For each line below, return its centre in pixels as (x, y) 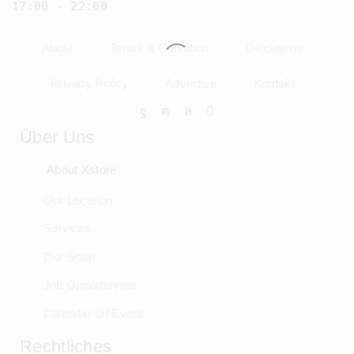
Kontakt (274, 84)
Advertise (191, 84)
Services (67, 229)
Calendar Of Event (93, 313)
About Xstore (82, 169)
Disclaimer (275, 48)
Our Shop (69, 257)
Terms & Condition (160, 48)
